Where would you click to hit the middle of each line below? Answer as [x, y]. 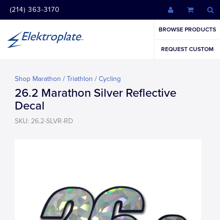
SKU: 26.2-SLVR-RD [44, 121]
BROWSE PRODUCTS [187, 29]
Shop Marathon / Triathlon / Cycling [68, 79]
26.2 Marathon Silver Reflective [96, 93]
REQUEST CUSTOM [187, 49]
